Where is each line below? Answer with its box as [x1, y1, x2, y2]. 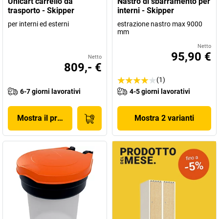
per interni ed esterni [8, 20, 69, 28]
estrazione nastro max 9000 [117, 20, 202, 28]
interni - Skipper [117, 6, 174, 15]
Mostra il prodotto [17, 113, 80, 123]
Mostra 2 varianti [134, 113, 194, 123]
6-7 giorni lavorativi [20, 88, 81, 95]
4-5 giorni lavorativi [130, 88, 190, 95]
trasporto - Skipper [8, 6, 74, 15]
